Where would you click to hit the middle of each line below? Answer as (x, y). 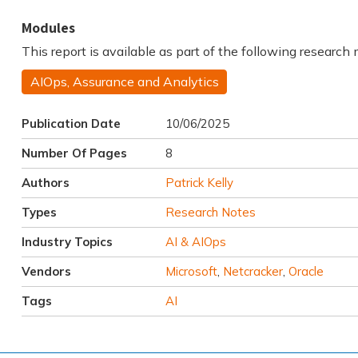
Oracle (306, 271)
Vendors (46, 271)
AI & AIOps (195, 241)
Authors (45, 182)
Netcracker (253, 271)
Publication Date (71, 123)
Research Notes (210, 212)
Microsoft (191, 271)
